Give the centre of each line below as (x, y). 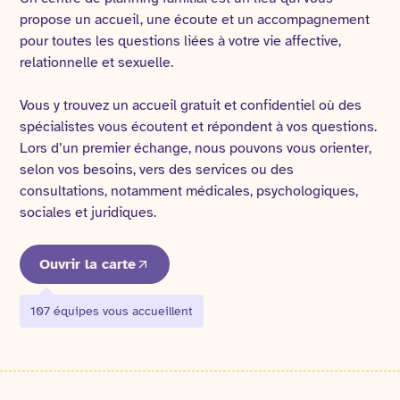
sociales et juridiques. (88, 212)
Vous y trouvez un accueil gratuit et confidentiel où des (191, 105)
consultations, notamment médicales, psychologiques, (189, 191)
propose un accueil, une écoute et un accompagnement (195, 19)
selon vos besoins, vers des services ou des (157, 169)
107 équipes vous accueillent (112, 311)
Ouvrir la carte (88, 264)
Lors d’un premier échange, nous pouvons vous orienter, (196, 148)
